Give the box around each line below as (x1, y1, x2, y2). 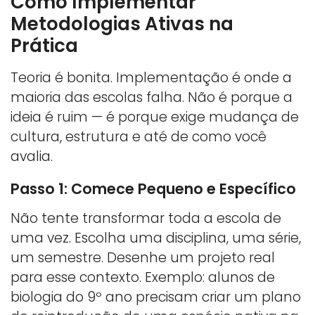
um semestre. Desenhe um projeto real (11, 248, 275, 268)
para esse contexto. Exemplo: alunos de (11, 268, 275, 288)
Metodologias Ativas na (11, 11, 233, 37)
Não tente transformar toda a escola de (11, 209, 281, 229)
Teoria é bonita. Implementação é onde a (11, 68, 292, 88)
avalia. (11, 147, 53, 167)
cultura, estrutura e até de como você (11, 127, 266, 147)
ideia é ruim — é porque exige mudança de (11, 108, 299, 127)
